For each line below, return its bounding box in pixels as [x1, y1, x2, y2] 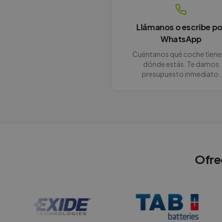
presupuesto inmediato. [141, 69, 221, 78]
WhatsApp [160, 34, 202, 44]
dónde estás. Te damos [143, 59, 219, 68]
